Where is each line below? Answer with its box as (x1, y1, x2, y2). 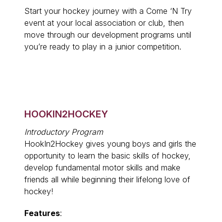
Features (24, 208, 60, 218)
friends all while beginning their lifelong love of (24, 174, 190, 184)
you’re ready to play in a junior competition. (24, 42, 181, 52)
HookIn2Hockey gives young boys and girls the (24, 139, 196, 149)
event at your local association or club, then (24, 18, 184, 28)
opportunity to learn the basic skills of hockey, (24, 151, 191, 161)
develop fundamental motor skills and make (24, 163, 180, 172)
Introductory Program (24, 127, 103, 137)
